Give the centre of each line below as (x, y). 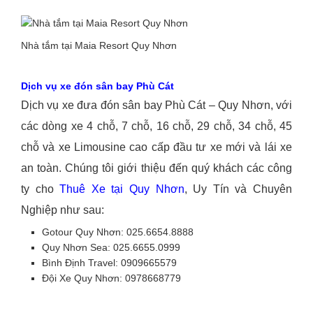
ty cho (41, 189)
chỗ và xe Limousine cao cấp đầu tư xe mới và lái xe (156, 147)
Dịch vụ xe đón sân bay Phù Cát (97, 86)
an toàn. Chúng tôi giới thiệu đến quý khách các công (156, 168)
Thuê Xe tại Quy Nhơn (122, 189)
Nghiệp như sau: (63, 210)
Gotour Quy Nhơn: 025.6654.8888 (118, 232)
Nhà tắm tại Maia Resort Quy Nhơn (99, 45)
